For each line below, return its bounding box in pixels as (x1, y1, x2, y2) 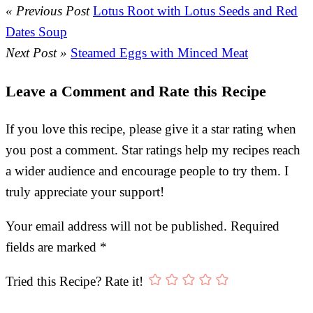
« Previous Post (6, 3, 89, 18)
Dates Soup (6, 24, 67, 39)
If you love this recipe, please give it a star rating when (6, 122, 296, 137)
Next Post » (6, 45, 67, 60)
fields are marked (6, 240, 100, 255)
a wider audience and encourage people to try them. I (6, 163, 289, 179)
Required (231, 219, 279, 234)
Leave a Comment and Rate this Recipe (6, 82, 266, 101)
